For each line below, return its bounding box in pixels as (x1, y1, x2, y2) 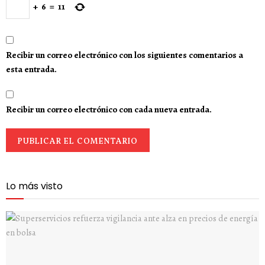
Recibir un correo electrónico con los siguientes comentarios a (6, 49, 243, 61)
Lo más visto (6, 179, 63, 193)
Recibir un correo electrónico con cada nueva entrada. (6, 103, 212, 115)
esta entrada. (6, 63, 57, 75)
